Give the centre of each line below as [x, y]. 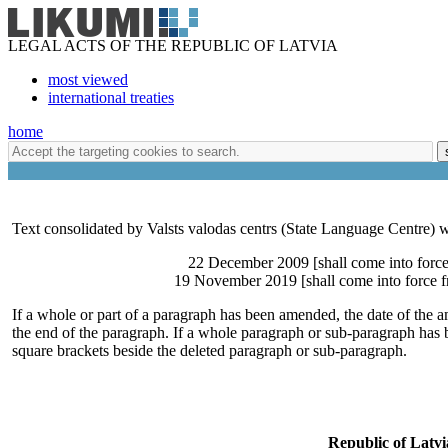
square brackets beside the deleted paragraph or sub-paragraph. [209, 350]
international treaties [111, 97]
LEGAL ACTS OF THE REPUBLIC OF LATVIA [173, 45]
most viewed [88, 79]
